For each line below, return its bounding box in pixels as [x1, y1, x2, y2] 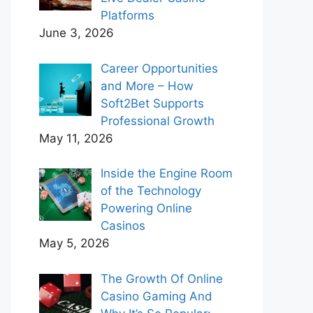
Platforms [100, 8, 154, 22]
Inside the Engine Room [100, 166, 233, 180]
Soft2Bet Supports [100, 96, 204, 110]
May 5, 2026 [39, 236, 110, 250]
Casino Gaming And [100, 289, 212, 303]
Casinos [100, 219, 145, 233]
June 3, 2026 [39, 26, 114, 40]
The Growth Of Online [100, 271, 223, 286]
